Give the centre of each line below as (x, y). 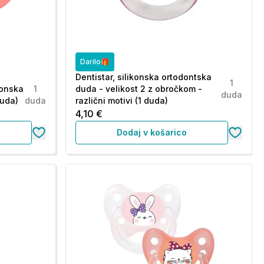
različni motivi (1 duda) (121, 100)
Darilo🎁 (95, 62)
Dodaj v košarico (151, 132)
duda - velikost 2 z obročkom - (138, 89)
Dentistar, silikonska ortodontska (143, 77)
